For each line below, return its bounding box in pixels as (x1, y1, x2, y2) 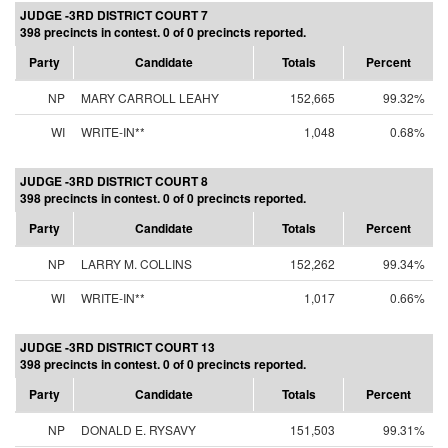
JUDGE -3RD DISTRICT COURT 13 (20, 338, 215, 356)
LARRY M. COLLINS (81, 255, 192, 272)
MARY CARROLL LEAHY (81, 89, 219, 106)
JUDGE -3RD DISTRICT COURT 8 (20, 172, 208, 190)
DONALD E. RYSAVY (81, 421, 196, 438)
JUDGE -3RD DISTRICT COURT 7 (20, 6, 208, 24)
